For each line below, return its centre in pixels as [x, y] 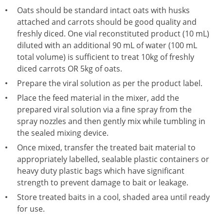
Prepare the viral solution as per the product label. [110, 83]
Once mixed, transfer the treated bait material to [106, 147]
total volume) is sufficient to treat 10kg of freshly [106, 57]
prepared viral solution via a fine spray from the [104, 109]
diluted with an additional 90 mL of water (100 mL [107, 45]
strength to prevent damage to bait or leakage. [103, 182]
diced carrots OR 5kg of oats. [70, 69]
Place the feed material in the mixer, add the [98, 98]
